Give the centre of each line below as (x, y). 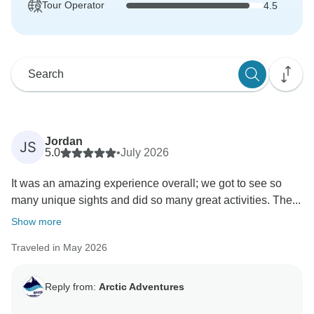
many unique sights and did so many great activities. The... (156, 200)
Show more (36, 222)
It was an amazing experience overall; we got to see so (146, 184)
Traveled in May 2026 (59, 248)
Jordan (64, 142)
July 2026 (145, 153)
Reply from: (72, 286)
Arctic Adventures (142, 286)
